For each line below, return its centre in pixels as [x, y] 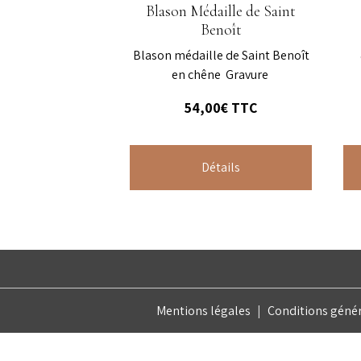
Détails [221, 168]
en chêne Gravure [221, 75]
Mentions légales [203, 311]
